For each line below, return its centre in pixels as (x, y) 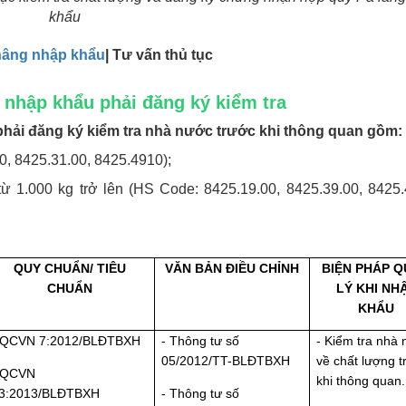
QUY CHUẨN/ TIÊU (69, 269)
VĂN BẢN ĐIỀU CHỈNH (232, 269)
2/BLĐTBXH (106, 341)
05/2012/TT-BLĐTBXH (226, 361)
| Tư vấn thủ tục (159, 55)
